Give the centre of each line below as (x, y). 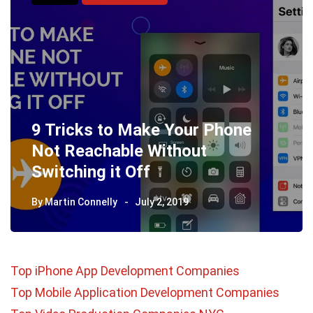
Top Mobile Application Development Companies (145, 292)
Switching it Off (91, 172)
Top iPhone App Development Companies (125, 270)
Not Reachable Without (119, 151)
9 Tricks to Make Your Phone (141, 130)
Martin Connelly (81, 202)
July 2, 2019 (162, 202)
